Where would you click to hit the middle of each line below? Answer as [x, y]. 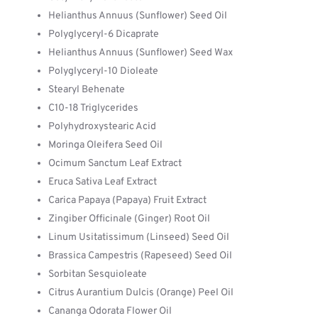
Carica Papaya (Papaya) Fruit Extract [127, 201]
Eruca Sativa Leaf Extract [103, 182]
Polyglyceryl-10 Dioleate [103, 71]
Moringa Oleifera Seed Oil [105, 145]
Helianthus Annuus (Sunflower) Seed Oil [138, 16]
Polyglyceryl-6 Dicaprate [104, 34]
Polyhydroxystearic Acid [102, 127]
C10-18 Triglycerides [93, 108]
